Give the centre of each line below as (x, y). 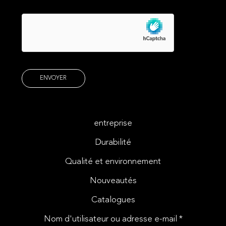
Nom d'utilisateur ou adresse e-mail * (113, 219)
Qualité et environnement (113, 161)
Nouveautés (113, 181)
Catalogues (113, 200)
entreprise (113, 123)
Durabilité (113, 142)
